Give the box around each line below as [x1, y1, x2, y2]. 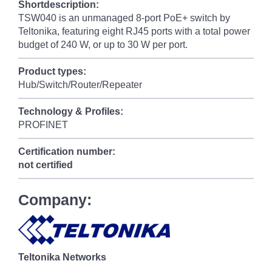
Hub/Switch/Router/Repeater [18, 80, 142, 90]
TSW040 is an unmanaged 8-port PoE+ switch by [18, 13, 230, 23]
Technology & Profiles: [18, 106, 123, 117]
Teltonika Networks [18, 252, 106, 262]
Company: [18, 191, 92, 208]
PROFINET [18, 120, 68, 130]
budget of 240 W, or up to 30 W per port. [18, 39, 188, 50]
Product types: [18, 66, 86, 76]
